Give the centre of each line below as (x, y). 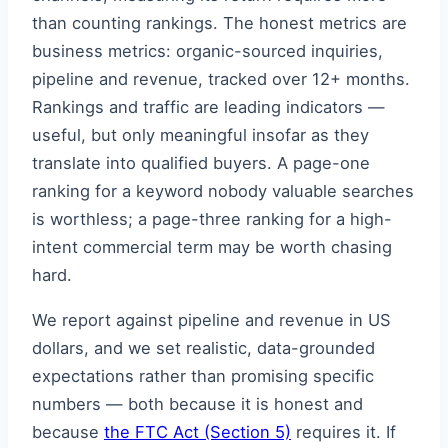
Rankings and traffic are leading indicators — (208, 107)
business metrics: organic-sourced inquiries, (207, 51)
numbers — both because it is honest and (197, 403)
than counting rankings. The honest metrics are (219, 23)
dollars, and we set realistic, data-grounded (203, 347)
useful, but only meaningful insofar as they (200, 135)
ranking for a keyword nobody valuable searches (223, 191)
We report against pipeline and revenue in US (211, 319)
